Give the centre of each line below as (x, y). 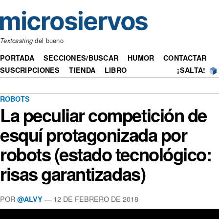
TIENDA (82, 70)
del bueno (48, 41)
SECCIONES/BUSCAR (81, 58)
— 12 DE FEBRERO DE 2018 (90, 198)
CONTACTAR (185, 58)
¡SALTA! (191, 70)
